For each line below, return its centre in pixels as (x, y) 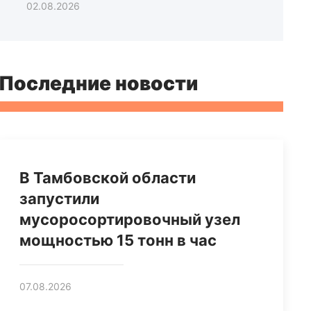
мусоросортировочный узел (130, 220)
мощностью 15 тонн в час (118, 241)
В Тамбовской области (108, 178)
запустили (59, 199)
